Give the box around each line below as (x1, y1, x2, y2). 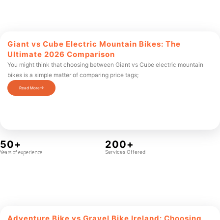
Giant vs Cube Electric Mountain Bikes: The (7, 39, 181, 49)
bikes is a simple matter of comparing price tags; (7, 71, 138, 79)
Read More (19, 85, 40, 90)
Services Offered (105, 149, 145, 155)
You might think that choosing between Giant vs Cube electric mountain (7, 61, 203, 68)
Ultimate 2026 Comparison (7, 50, 115, 59)
